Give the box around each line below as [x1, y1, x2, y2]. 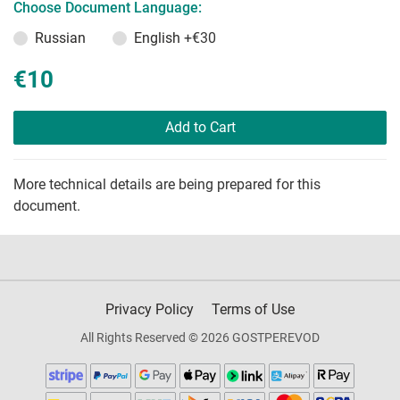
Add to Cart [164, 119, 236, 137]
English [134, 29, 184, 47]
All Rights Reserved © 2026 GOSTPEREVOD [80, 330, 320, 346]
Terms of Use [212, 301, 295, 319]
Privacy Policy [105, 301, 194, 319]
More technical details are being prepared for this [13, 176, 321, 194]
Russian [35, 29, 86, 47]
